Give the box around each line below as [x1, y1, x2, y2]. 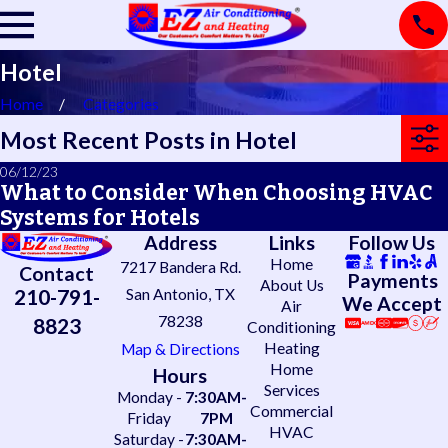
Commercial [250, 401, 333, 420]
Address [143, 230, 217, 254]
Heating [263, 338, 320, 357]
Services [263, 380, 320, 399]
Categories [83, 95, 160, 114]
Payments [346, 269, 438, 293]
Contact [19, 261, 95, 285]
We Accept [342, 292, 442, 316]
